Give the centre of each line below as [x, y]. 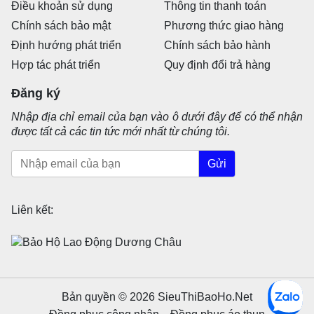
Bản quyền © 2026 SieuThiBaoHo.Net [157, 296]
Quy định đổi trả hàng [217, 64]
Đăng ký [36, 93]
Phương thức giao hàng [224, 25]
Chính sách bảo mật [61, 25]
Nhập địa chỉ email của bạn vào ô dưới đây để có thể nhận [157, 116]
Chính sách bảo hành [217, 45]
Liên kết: [32, 210]
